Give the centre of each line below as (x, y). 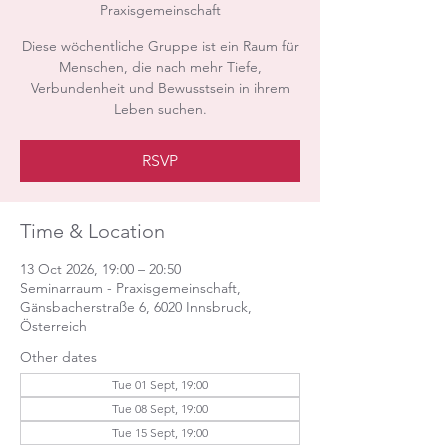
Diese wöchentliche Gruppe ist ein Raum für (160, 46)
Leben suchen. (160, 109)
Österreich (53, 326)
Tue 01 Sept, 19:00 (160, 384)
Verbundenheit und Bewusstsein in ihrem (160, 88)
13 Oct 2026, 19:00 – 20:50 (100, 269)
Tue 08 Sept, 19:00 (160, 408)
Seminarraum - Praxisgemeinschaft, (130, 288)
